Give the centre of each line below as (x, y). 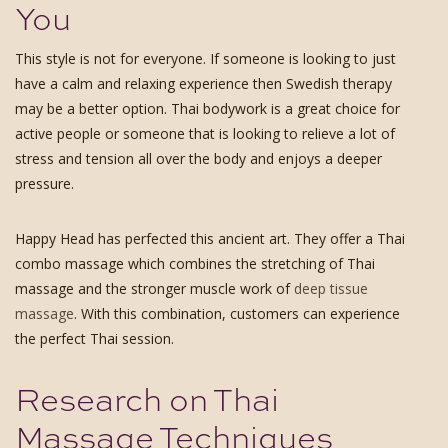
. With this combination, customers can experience (237, 313)
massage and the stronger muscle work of (154, 288)
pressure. (44, 183)
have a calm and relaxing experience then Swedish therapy (203, 83)
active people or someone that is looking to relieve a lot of (205, 133)
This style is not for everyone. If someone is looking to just (205, 58)
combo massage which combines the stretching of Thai (195, 263)
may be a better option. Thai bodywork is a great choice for (207, 108)
